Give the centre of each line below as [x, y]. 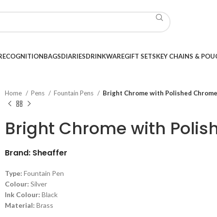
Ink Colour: [23, 194]
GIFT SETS [140, 56]
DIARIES [73, 56]
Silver [38, 184]
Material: [20, 205]
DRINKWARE [105, 56]
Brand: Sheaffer [36, 153]
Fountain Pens [74, 93]
